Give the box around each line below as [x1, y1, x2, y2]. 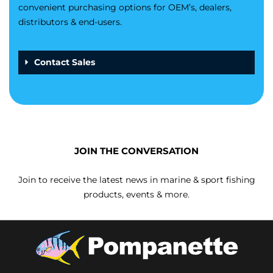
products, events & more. [83, 189, 190, 200]
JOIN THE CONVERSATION [74, 145, 199, 157]
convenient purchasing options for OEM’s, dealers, [18, 2, 232, 13]
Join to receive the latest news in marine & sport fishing [18, 174, 255, 186]
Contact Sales [34, 57, 95, 68]
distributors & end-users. [18, 16, 122, 28]
